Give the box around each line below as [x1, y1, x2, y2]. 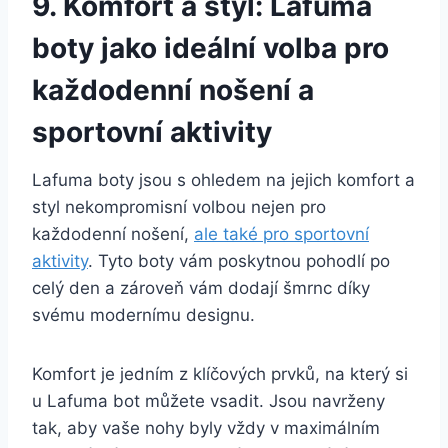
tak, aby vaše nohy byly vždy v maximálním [32, 418, 380, 439]
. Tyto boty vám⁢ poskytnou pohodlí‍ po [88, 251, 390, 272]
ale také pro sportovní [194, 224, 369, 245]
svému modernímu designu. [32, 305, 255, 326]
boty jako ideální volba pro [32, 31, 389, 66]
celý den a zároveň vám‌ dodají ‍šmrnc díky [32, 278, 370, 299]
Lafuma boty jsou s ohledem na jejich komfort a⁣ [32, 170, 415, 191]
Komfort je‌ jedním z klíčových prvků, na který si [32, 364, 408, 385]
